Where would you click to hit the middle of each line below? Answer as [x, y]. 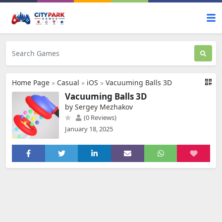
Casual [68, 83]
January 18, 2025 [89, 129]
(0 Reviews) [99, 117]
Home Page [31, 83]
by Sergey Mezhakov [99, 107]
